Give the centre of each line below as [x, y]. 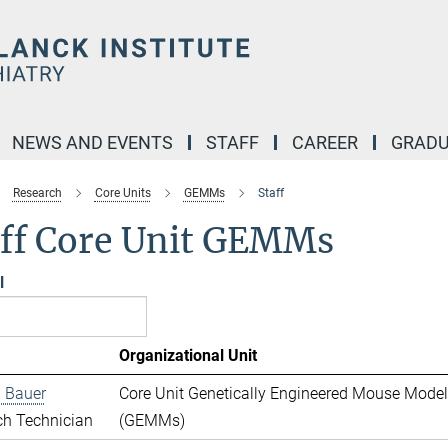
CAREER [325, 142]
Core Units [122, 193]
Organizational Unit [187, 355]
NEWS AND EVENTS [92, 142]
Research [37, 193]
